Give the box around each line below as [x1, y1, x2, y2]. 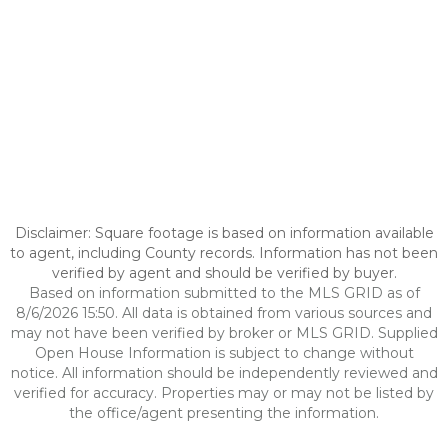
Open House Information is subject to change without [34, 344, 414, 362]
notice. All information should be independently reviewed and [10, 364, 438, 382]
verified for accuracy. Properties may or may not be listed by [14, 384, 434, 402]
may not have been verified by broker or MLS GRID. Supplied [10, 324, 438, 342]
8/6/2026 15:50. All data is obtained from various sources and [16, 304, 432, 322]
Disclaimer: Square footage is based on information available [14, 224, 434, 242]
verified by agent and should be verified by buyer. [51, 264, 397, 282]
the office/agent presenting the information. [69, 404, 379, 422]
